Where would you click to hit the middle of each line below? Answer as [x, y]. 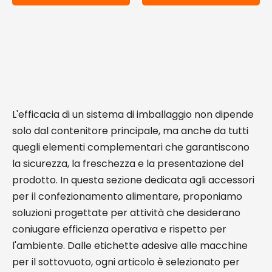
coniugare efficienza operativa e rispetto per [119, 229]
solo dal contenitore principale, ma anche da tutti [130, 131]
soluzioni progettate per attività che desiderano [126, 213]
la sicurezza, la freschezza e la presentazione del [128, 164]
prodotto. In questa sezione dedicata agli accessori [133, 180]
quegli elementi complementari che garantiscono [131, 147]
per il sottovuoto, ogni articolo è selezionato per [126, 262]
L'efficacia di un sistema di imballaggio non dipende [133, 114]
